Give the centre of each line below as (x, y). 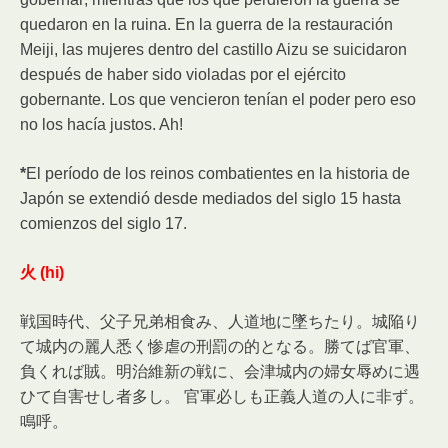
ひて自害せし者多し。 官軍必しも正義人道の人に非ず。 (222, 397)
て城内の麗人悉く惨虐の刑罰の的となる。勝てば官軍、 (220, 347)
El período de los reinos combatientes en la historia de (218, 174)
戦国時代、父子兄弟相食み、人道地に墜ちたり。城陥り (220, 322)
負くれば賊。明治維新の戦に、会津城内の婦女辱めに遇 (220, 372)
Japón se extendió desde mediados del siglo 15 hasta (210, 199)
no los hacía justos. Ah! (101, 125)
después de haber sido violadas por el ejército (183, 75)
